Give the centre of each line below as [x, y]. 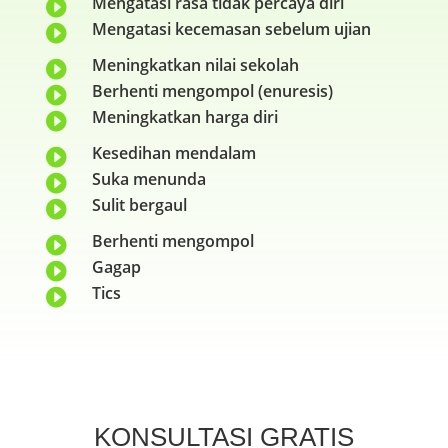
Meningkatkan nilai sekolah [195, 65]
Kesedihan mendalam [173, 153]
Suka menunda [148, 179]
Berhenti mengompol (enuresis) [212, 91]
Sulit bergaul [139, 205]
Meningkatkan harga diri [184, 117]
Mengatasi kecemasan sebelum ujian [231, 29]
